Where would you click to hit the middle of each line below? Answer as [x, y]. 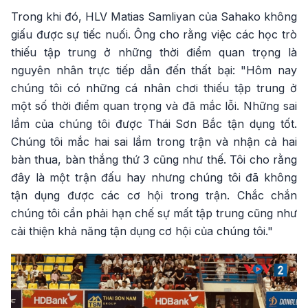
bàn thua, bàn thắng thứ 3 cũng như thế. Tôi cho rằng [154, 160]
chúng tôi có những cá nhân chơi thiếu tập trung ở [154, 88]
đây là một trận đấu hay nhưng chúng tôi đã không [154, 178]
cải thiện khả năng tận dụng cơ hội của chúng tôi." [142, 231]
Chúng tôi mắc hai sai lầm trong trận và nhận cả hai [154, 142]
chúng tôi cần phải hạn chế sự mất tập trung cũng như [154, 213]
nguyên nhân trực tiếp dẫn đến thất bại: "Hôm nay [154, 70]
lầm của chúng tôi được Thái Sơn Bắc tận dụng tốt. [154, 124]
